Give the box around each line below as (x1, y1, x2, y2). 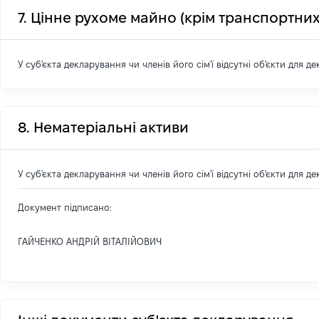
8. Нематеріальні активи (18, 120, 189, 135)
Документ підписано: (18, 202, 112, 212)
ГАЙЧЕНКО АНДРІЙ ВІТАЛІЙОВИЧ (18, 236, 162, 246)
